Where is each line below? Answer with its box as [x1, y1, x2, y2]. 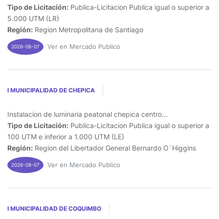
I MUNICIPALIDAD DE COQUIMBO [7, 204, 101, 212]
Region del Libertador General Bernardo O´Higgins [33, 143, 196, 152]
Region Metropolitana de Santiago [33, 25, 143, 34]
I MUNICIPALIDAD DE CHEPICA [7, 86, 95, 94]
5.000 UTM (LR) [7, 14, 59, 22]
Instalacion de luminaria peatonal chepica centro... [7, 109, 168, 118]
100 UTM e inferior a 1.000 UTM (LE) [7, 132, 124, 141]
